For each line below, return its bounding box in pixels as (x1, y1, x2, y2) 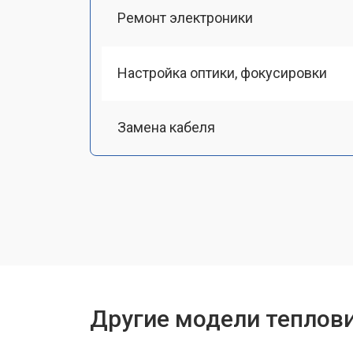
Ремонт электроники (117, 9, 253, 27)
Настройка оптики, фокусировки (117, 64, 327, 81)
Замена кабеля (117, 118, 215, 136)
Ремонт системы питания (117, 173, 284, 190)
